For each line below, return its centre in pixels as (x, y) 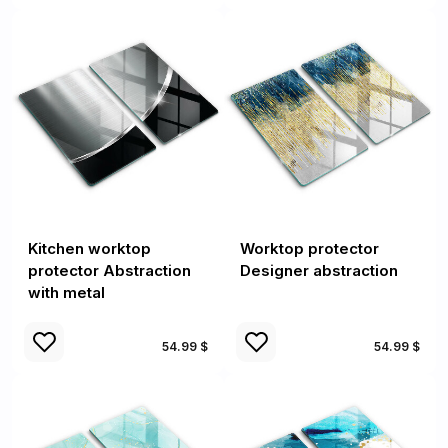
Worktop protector (309, 248)
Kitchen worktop (89, 248)
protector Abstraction (109, 270)
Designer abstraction (319, 270)
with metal (66, 292)
